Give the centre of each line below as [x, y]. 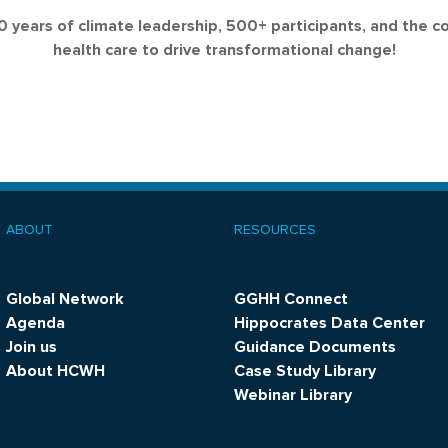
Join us [32, 347]
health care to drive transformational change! [224, 50]
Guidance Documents [314, 347]
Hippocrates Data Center [329, 323]
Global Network [65, 299]
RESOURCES [274, 229]
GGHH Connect [290, 299]
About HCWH [56, 371]
